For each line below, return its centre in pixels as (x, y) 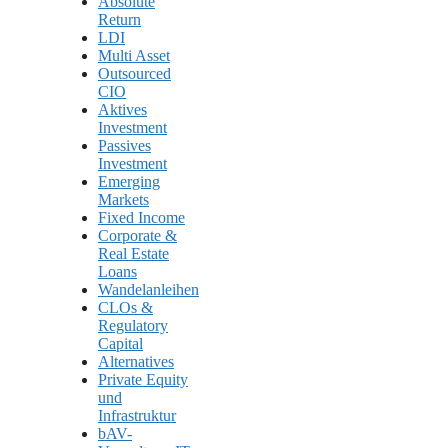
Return (119, 20)
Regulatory (133, 326)
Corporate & (137, 236)
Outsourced (134, 74)
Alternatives (136, 362)
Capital (120, 344)
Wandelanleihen (148, 290)
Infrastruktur (137, 416)
